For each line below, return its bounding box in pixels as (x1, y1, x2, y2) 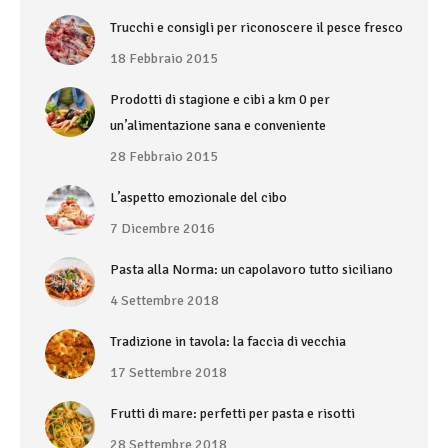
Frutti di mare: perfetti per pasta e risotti (110, 405, 355, 422)
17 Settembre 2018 (110, 364, 227, 381)
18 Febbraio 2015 (110, 50, 218, 67)
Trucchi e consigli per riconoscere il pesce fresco (110, 19, 403, 36)
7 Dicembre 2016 (110, 220, 215, 237)
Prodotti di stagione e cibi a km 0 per (110, 91, 330, 108)
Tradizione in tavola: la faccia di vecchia (110, 333, 346, 350)
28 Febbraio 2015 (110, 148, 218, 165)
